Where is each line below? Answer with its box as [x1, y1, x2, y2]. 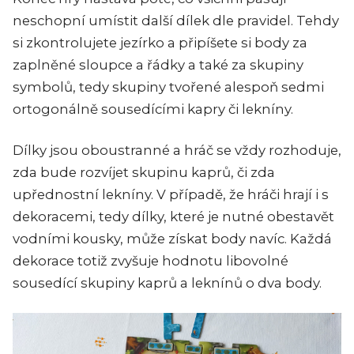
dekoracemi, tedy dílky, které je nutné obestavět [13, 208, 334, 224]
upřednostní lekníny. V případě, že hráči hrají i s [13, 186, 329, 202]
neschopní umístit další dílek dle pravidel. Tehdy [13, 12, 339, 28]
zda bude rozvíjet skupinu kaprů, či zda [13, 164, 275, 180]
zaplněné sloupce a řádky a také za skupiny [13, 56, 303, 73]
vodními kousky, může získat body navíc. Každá [13, 230, 332, 247]
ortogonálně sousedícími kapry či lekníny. [13, 100, 293, 117]
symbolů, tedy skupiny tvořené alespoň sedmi [13, 78, 324, 95]
